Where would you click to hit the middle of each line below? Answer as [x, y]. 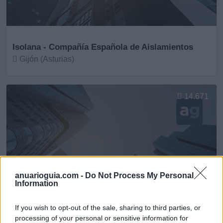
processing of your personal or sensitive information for [102, 218]
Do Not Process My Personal [139, 175]
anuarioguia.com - [50, 175]
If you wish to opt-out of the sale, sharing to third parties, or [108, 208]
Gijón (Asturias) [46, 59]
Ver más [28, 79]
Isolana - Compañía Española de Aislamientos [103, 47]
